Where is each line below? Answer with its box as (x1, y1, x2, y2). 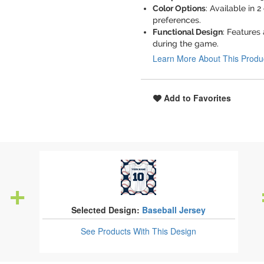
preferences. (153, 15, 201, 25)
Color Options (153, 4, 206, 13)
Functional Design (153, 27, 223, 37)
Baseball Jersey (142, 204, 206, 216)
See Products (81, 225, 134, 237)
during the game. (153, 39, 219, 48)
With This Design (133, 225, 197, 237)
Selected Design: (71, 204, 140, 216)
